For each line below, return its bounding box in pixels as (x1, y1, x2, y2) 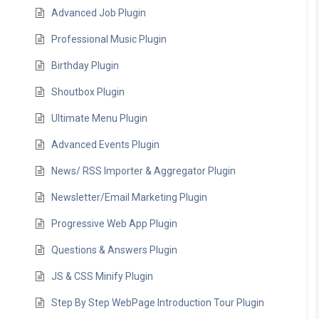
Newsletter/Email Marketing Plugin (51, 192, 208, 203)
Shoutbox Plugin (51, 86, 125, 98)
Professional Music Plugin (51, 33, 167, 45)
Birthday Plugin (51, 60, 120, 71)
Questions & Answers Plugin (51, 244, 178, 256)
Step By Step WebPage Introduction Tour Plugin (51, 297, 265, 308)
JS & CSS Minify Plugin (51, 271, 154, 282)
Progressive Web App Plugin (51, 218, 178, 229)
